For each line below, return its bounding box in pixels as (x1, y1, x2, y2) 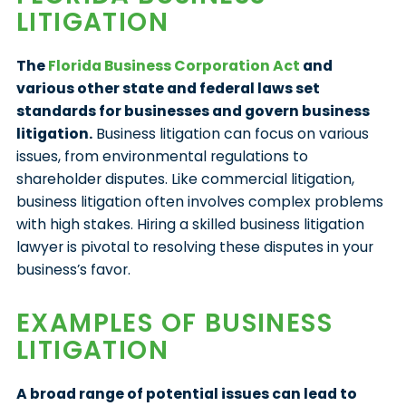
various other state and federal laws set (15, 77, 320, 99)
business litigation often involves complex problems (15, 190, 383, 212)
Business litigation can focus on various (92, 122, 369, 144)
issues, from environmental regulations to (15, 145, 308, 167)
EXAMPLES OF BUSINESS (15, 304, 333, 341)
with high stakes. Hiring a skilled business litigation (15, 213, 364, 235)
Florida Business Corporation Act (47, 54, 300, 76)
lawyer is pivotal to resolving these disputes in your (15, 236, 373, 257)
